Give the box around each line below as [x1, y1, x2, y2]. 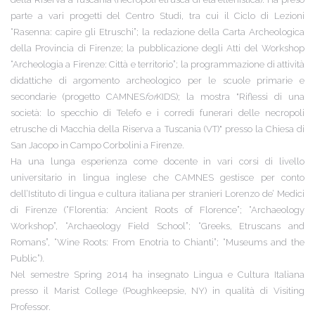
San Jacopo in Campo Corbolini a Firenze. [11, 139, 184, 150]
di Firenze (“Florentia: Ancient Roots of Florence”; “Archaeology [11, 204, 304, 215]
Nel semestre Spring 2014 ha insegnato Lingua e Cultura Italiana [11, 269, 304, 280]
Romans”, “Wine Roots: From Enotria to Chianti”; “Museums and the [11, 236, 304, 247]
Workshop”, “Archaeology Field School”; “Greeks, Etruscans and [11, 220, 304, 231]
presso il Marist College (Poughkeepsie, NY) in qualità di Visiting [11, 285, 304, 296]
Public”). [11, 252, 44, 264]
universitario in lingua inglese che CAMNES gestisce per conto [11, 172, 304, 183]
